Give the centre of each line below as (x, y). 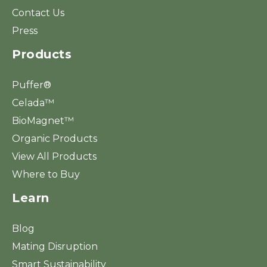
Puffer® (32, 85)
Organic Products (55, 138)
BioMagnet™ (43, 120)
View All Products (54, 156)
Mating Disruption (55, 246)
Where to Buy (46, 174)
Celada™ (33, 103)
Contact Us (38, 13)
